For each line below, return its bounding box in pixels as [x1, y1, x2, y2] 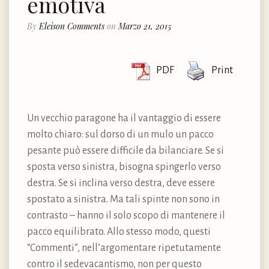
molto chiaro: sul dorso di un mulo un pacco [27, 128, 214, 140]
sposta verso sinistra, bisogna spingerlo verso [27, 161, 221, 172]
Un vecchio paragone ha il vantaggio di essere [27, 112, 221, 124]
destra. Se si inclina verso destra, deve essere [27, 177, 215, 189]
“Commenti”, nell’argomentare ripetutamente [27, 242, 221, 253]
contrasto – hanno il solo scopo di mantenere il [27, 210, 225, 221]
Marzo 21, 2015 [118, 20, 171, 32]
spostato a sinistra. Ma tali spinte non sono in [27, 193, 220, 205]
